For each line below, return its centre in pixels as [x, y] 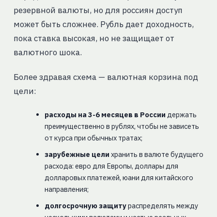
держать [181, 115]
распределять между [162, 206]
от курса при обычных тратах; [93, 138]
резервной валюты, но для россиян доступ [98, 10]
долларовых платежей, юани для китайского [119, 178]
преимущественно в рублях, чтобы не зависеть [122, 126]
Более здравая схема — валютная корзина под [106, 77]
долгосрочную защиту [85, 206]
